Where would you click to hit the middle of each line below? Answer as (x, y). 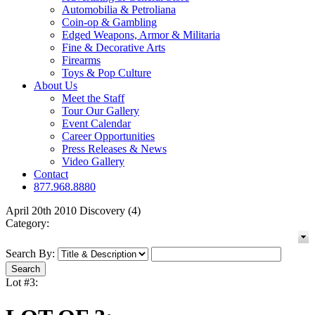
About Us (56, 86)
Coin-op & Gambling (109, 22)
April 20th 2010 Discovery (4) (73, 211)
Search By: (30, 254)
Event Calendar (96, 124)
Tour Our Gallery (101, 111)
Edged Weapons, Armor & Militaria (141, 35)
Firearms (81, 60)
